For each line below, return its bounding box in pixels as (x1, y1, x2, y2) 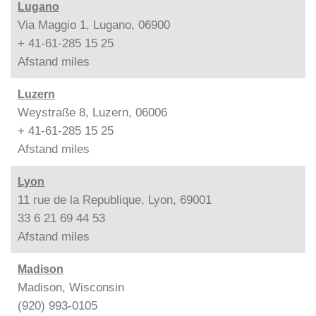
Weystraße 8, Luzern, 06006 (18, 105, 167, 119)
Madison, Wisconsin (18, 280, 124, 294)
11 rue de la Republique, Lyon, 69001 (18, 193, 212, 207)
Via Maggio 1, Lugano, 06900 (18, 18, 170, 32)
